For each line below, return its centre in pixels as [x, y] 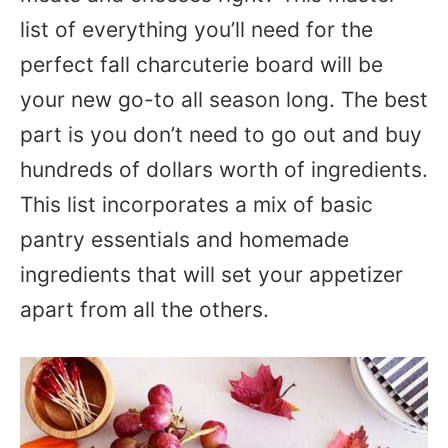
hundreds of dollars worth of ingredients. [224, 169]
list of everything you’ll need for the [196, 29]
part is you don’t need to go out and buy [221, 134]
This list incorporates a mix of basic [196, 204]
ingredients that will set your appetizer [211, 274]
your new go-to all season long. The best [224, 99]
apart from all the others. [147, 309]
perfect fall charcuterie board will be [201, 64]
